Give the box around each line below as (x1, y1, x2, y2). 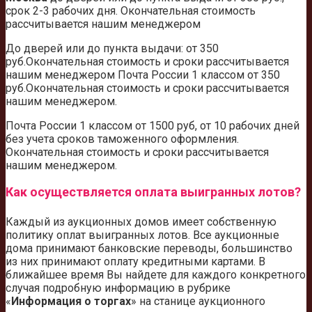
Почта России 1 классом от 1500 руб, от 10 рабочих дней (6, 119, 299, 133)
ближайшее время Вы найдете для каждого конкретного (6, 268, 306, 282)
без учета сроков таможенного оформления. (6, 132, 239, 146)
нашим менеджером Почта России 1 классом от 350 (6, 68, 280, 82)
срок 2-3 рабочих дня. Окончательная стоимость (6, 4, 256, 18)
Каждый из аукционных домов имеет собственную (6, 215, 276, 229)
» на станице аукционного (131, 295, 265, 309)
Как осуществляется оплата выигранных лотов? (6, 185, 301, 200)
